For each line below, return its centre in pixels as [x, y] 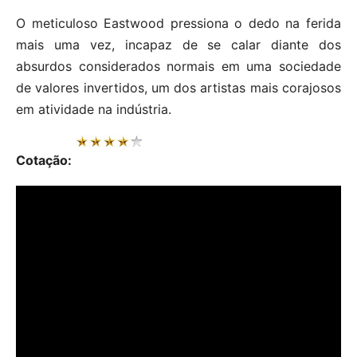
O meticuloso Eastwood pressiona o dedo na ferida [178, 23]
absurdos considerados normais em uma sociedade [178, 66]
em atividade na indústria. [94, 109]
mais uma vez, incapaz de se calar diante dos [178, 44]
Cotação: [45, 160]
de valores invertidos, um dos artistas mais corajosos [178, 87]
